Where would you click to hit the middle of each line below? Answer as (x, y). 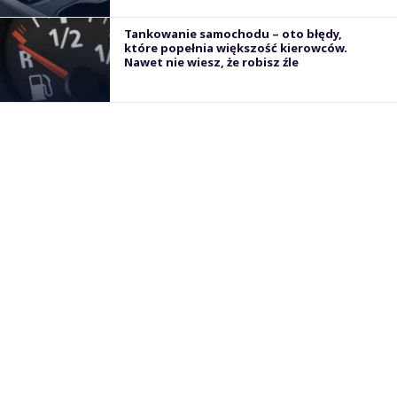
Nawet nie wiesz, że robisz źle (211, 62)
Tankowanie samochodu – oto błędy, (233, 34)
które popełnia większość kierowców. (236, 48)
